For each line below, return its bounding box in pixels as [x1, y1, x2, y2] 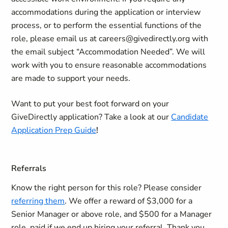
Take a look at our [102, 111, 172, 123]
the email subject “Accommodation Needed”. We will [11, 46, 206, 58]
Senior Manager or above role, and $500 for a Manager [11, 209, 212, 220]
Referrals [11, 163, 47, 174]
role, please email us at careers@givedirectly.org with [11, 33, 209, 44]
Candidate [171, 111, 209, 123]
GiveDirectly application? [11, 111, 103, 123]
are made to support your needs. [11, 73, 131, 84]
